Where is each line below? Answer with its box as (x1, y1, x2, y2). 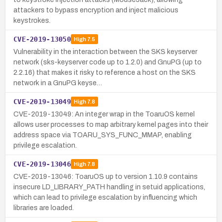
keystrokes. (13, 16, 51, 24)
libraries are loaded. (13, 204, 74, 212)
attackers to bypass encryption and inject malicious (13, 6, 178, 14)
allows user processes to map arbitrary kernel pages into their (13, 120, 208, 128)
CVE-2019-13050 (13, 35, 71, 43)
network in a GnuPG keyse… (13, 79, 102, 87)
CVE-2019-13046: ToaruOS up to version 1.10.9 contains (13, 172, 198, 180)
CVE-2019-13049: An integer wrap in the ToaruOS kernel (13, 110, 195, 118)
